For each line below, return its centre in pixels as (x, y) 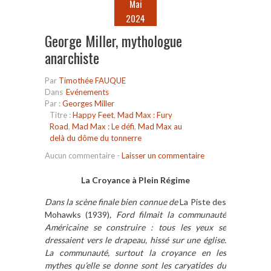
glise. (217, 240)
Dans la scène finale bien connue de (113, 202)
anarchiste (72, 58)
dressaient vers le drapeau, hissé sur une (124, 240)
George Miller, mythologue (113, 41)
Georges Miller (88, 104)
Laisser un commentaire (163, 156)
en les (214, 253)
